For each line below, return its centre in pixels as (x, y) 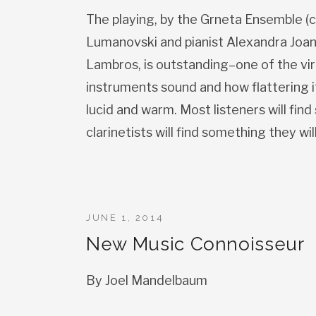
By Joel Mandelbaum (147, 280)
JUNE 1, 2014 (125, 218)
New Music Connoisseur (195, 244)
